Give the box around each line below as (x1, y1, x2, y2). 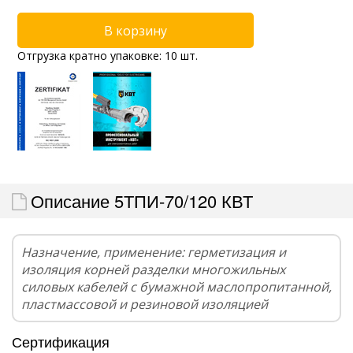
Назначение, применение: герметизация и (21, 243, 286, 262)
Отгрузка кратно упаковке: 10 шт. (17, 48, 198, 64)
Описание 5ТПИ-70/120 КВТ (31, 188, 253, 214)
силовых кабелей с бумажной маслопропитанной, (21, 278, 332, 296)
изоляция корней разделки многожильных (21, 261, 285, 279)
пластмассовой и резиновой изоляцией (21, 295, 268, 314)
